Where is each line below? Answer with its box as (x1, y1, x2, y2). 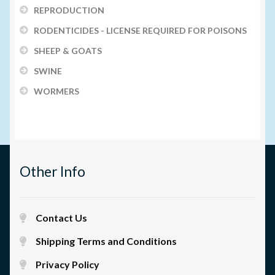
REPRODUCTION (33, 5, 104, 16)
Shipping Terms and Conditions (35, 235, 177, 247)
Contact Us (35, 212, 87, 224)
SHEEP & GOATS (33, 45, 102, 56)
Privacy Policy (35, 258, 99, 271)
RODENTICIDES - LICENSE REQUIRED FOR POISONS (33, 25, 247, 36)
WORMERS (33, 86, 79, 97)
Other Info (20, 163, 85, 180)
